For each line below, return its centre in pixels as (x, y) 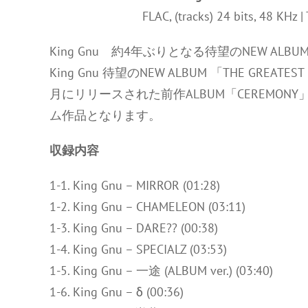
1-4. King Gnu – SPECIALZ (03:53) (138, 249)
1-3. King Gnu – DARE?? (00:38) (134, 228)
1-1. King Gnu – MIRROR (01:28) (135, 185)
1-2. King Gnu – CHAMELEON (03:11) (147, 207)
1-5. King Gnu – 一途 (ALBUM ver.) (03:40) (161, 271)
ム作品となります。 (105, 115)
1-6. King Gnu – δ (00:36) (117, 292)
